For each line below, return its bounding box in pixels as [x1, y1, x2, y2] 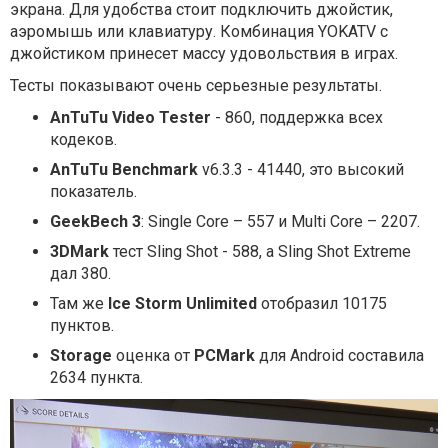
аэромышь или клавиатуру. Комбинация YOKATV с [10, 22, 388, 41]
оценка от [112, 346, 194, 365]
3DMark [50, 242, 109, 261]
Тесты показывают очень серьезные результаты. [10, 76, 382, 95]
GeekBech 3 [50, 212, 141, 231]
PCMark [194, 346, 255, 365]
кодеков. [50, 130, 117, 149]
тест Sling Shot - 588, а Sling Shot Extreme [109, 242, 411, 261]
